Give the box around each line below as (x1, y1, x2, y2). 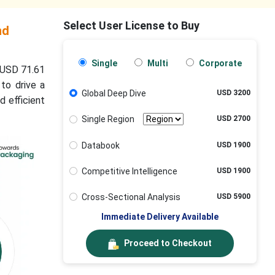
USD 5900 (217, 192, 250, 201)
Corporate (196, 58, 242, 68)
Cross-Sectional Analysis (81, 192, 180, 202)
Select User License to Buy (63, 19, 200, 32)
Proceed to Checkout (124, 238, 212, 249)
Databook (81, 140, 120, 150)
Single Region (81, 114, 134, 125)
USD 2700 (217, 114, 250, 123)
